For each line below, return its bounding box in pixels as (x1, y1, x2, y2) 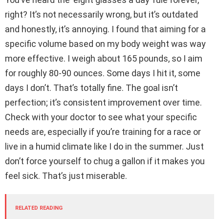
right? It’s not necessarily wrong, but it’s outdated (5, 9, 198, 20)
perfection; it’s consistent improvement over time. (5, 97, 202, 108)
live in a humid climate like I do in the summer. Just (5, 141, 204, 152)
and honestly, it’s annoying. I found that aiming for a (5, 23, 206, 34)
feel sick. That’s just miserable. (5, 170, 127, 181)
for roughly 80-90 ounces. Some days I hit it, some (5, 67, 200, 78)
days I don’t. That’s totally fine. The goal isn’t (5, 82, 178, 93)
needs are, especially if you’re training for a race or (5, 126, 201, 137)
